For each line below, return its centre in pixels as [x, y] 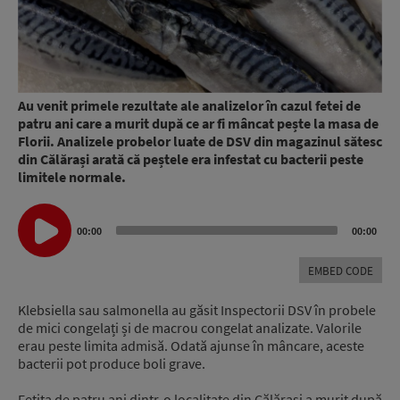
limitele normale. [72, 177]
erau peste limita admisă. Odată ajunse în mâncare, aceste [191, 345]
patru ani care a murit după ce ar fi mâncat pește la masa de [198, 124]
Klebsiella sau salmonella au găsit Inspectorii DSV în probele [197, 309]
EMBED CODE [341, 271]
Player [36, 248]
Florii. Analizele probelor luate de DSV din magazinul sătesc [200, 142]
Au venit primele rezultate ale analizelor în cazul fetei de [189, 106]
